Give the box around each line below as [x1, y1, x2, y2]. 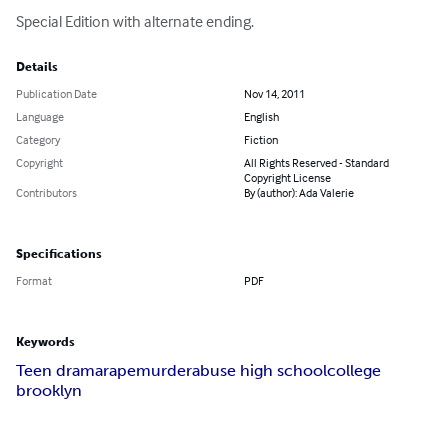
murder [136, 361, 192, 381]
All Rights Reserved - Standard [244, 155, 389, 171]
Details [16, 60, 58, 75]
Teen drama [16, 361, 103, 381]
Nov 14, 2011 [244, 86, 305, 102]
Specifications [16, 247, 102, 262]
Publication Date [16, 86, 97, 102]
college [327, 361, 381, 381]
